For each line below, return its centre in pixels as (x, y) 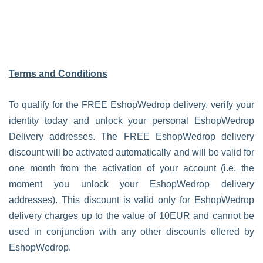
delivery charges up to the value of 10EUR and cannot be (131, 216)
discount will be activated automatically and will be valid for (131, 152)
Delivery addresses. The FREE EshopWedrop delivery (131, 136)
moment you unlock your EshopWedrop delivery (131, 184)
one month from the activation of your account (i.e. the (131, 168)
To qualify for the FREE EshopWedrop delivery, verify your (131, 105)
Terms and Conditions (58, 74)
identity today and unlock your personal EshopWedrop (131, 121)
